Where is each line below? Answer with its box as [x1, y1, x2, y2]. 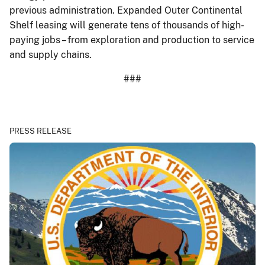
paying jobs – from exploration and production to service [9, 34, 254, 46]
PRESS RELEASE [9, 126, 72, 135]
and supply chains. [9, 49, 96, 60]
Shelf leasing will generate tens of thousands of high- [9, 19, 244, 31]
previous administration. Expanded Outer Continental [9, 4, 243, 16]
